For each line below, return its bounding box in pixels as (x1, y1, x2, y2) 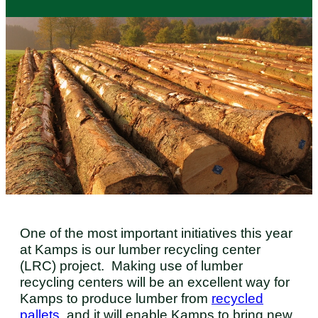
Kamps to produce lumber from (20, 291, 212, 307)
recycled (212, 291, 263, 307)
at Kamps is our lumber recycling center (20, 242, 261, 258)
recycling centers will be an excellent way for (20, 275, 290, 290)
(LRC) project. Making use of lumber (20, 258, 243, 274)
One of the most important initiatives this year (20, 226, 292, 241)
